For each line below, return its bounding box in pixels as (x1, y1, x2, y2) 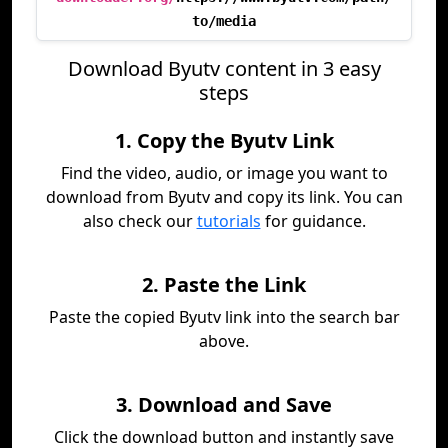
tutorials (196, 210, 261, 232)
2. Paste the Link (142, 271, 306, 298)
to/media (192, 13, 256, 29)
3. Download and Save (116, 391, 332, 418)
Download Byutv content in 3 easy (67, 55, 381, 82)
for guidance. (260, 210, 366, 232)
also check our (82, 210, 197, 232)
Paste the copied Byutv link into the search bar (48, 306, 400, 328)
